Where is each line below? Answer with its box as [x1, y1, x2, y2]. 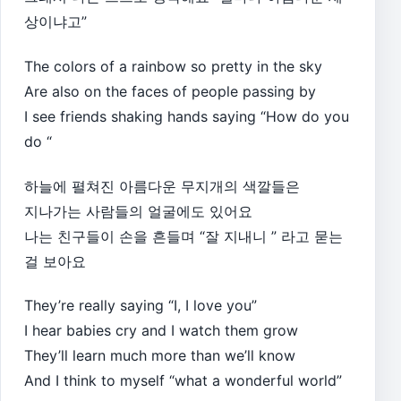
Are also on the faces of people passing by [24, 81, 316, 100]
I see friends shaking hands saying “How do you [24, 107, 349, 125]
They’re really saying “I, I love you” [24, 296, 257, 315]
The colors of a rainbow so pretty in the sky [24, 56, 322, 75]
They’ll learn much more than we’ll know [24, 346, 295, 365]
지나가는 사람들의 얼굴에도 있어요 [24, 201, 252, 220]
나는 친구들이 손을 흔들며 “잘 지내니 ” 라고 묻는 [24, 226, 343, 245]
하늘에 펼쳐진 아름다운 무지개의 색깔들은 [24, 176, 300, 195]
